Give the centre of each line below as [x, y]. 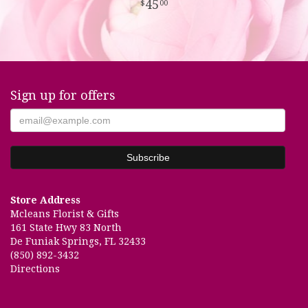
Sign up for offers [63, 95]
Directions [35, 269]
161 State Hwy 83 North [66, 228]
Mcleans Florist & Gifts [65, 214]
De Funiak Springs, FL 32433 [78, 241]
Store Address [45, 200]
